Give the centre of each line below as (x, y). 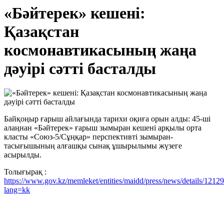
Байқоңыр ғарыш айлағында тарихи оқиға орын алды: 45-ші (107, 119)
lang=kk (17, 190)
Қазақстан (41, 31)
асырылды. (23, 155)
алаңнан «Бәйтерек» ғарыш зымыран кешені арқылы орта (103, 128)
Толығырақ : (25, 172)
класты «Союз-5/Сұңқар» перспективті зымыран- (88, 137)
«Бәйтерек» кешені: (75, 13)
